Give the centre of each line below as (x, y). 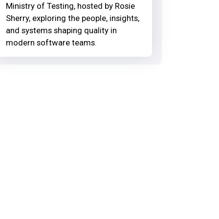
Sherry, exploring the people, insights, (72, 18)
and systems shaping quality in (61, 30)
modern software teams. (51, 42)
